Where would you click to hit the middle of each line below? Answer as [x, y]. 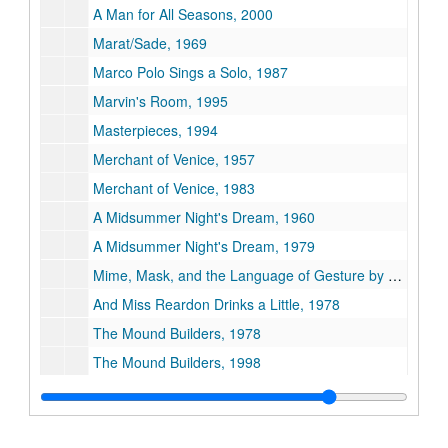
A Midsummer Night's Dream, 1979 [204, 246]
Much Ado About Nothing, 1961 [192, 391]
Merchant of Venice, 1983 [174, 188]
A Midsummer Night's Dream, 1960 [204, 217]
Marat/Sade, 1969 [150, 43]
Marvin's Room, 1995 [160, 101]
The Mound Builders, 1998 [177, 362]
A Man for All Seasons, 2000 [183, 14]
